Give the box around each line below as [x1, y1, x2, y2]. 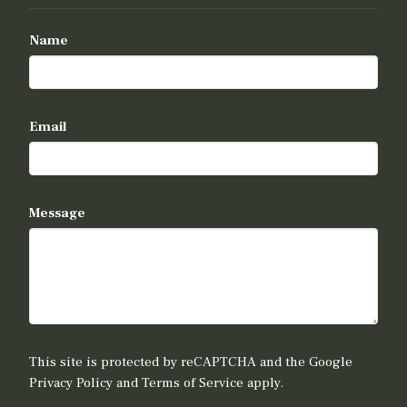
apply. [243, 374, 284, 392]
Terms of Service [142, 374, 244, 392]
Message [29, 204, 86, 223]
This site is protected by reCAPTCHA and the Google [29, 353, 353, 372]
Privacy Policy [29, 374, 114, 392]
